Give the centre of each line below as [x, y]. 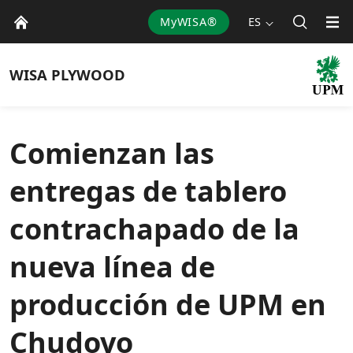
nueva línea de [112, 267]
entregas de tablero [148, 191]
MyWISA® [188, 21]
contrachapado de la [154, 229]
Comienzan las [112, 153]
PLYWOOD [88, 74]
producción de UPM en [168, 305]
